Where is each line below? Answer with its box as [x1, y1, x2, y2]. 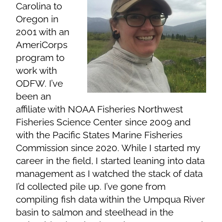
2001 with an [16, 26, 70, 37]
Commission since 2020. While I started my [16, 142, 200, 153]
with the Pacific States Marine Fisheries [16, 129, 183, 140]
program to [16, 52, 65, 63]
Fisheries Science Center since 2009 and [16, 116, 191, 127]
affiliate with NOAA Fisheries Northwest [16, 103, 183, 114]
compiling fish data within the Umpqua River [16, 193, 206, 205]
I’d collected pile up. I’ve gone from [16, 180, 166, 192]
